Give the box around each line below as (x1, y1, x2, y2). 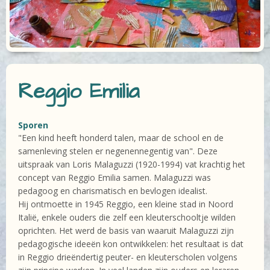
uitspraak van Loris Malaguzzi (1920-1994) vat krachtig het (18, 159, 245, 171)
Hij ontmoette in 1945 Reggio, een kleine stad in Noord (18, 198, 233, 210)
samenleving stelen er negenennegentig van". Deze (18, 145, 218, 157)
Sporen (18, 119, 48, 131)
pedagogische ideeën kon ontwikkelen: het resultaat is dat (18, 238, 243, 250)
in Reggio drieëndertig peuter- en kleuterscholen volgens (18, 251, 237, 263)
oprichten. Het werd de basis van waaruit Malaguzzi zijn (18, 225, 234, 237)
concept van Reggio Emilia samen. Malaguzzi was (18, 172, 211, 184)
